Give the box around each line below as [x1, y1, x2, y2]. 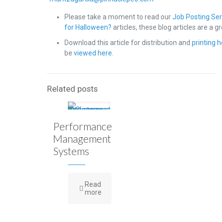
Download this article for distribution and [64, 39, 192, 47]
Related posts [47, 84, 98, 94]
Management [53, 132, 111, 145]
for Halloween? [64, 23, 112, 31]
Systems [53, 145, 89, 157]
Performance [53, 120, 112, 132]
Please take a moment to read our [64, 13, 173, 21]
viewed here [74, 49, 112, 57]
